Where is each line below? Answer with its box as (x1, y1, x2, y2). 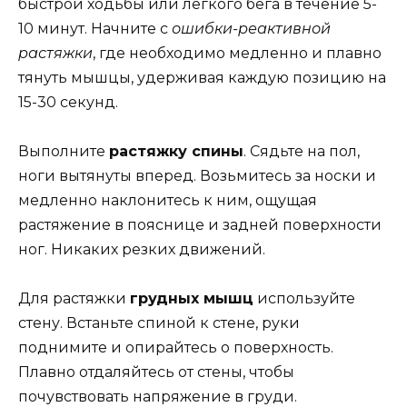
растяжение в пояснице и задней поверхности (18, 216, 382, 234)
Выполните (18, 143, 109, 161)
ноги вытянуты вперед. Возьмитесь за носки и (18, 167, 376, 185)
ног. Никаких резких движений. (18, 241, 265, 259)
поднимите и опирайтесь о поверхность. (18, 339, 333, 357)
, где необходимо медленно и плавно (93, 44, 382, 62)
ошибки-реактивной (172, 19, 331, 37)
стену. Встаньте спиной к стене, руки (18, 314, 300, 333)
